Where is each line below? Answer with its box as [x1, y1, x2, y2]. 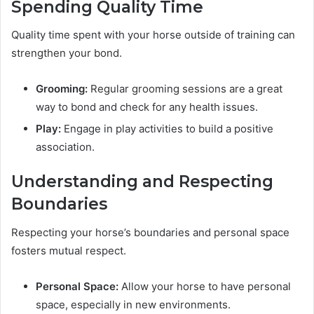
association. [36, 140, 95, 154]
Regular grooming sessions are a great [88, 82, 282, 96]
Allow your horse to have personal [118, 279, 291, 293]
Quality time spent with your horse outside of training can [11, 28, 295, 42]
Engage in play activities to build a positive [61, 122, 273, 136]
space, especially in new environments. [36, 297, 231, 311]
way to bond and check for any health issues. [36, 100, 258, 114]
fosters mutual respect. [11, 243, 126, 257]
